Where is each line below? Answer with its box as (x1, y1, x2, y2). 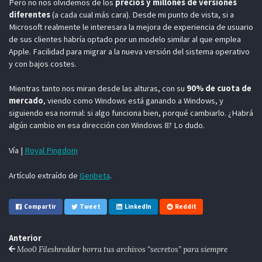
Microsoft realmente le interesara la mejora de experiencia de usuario (8, 21, 253, 32)
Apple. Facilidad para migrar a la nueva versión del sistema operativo (8, 46, 250, 57)
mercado (8, 95, 43, 106)
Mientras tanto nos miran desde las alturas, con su (8, 83, 187, 94)
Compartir (24, 202, 57, 211)
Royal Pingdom (24, 145, 78, 156)
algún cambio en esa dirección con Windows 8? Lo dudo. (8, 120, 205, 131)
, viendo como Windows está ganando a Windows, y (43, 95, 223, 106)
